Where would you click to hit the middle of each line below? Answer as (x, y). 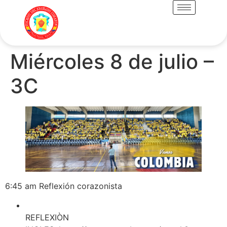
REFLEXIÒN (47, 217)
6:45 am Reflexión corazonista (64, 186)
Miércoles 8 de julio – (112, 61)
